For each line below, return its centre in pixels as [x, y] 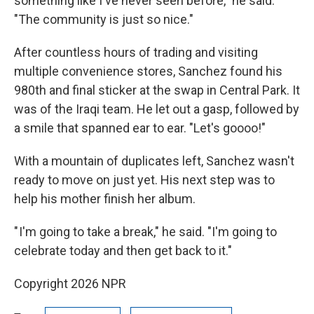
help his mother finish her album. [105, 198]
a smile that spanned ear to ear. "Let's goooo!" [140, 128]
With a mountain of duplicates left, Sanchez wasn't [154, 161]
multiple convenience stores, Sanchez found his [148, 71]
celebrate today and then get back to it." [123, 250]
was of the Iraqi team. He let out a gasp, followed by [157, 109]
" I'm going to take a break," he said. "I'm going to [145, 231]
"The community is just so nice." [104, 19]
